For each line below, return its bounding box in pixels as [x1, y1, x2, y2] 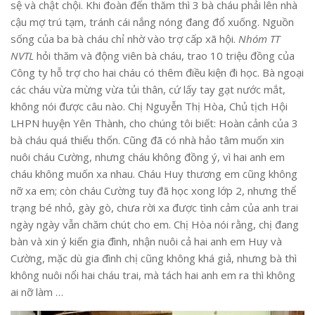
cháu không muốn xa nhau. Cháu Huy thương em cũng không [11, 167, 297, 181]
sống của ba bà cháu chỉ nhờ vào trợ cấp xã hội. [11, 32, 238, 46]
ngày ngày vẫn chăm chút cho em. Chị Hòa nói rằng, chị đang [11, 217, 299, 232]
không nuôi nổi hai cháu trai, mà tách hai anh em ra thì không [11, 268, 295, 283]
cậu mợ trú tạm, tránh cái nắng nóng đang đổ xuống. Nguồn [11, 15, 294, 30]
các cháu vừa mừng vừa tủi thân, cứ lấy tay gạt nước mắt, [11, 82, 285, 97]
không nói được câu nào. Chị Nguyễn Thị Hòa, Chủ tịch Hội [11, 99, 288, 114]
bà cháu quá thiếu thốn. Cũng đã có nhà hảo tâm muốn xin [11, 133, 284, 148]
